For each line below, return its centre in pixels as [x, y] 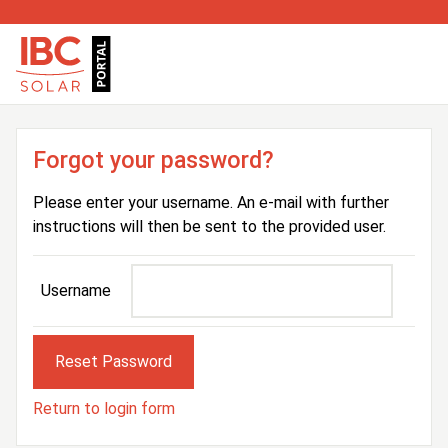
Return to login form [104, 408]
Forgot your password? [153, 160]
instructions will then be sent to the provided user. [209, 226]
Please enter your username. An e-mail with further [211, 202]
